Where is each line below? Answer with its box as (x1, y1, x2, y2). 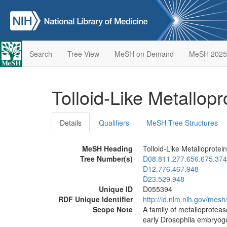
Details (60, 118, 82, 128)
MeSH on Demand (114, 49, 174, 59)
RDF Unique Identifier (58, 194, 133, 204)
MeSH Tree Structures (146, 118, 218, 128)
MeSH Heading (82, 143, 133, 154)
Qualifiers (99, 118, 129, 128)
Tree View (67, 49, 99, 59)
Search (29, 49, 52, 59)
